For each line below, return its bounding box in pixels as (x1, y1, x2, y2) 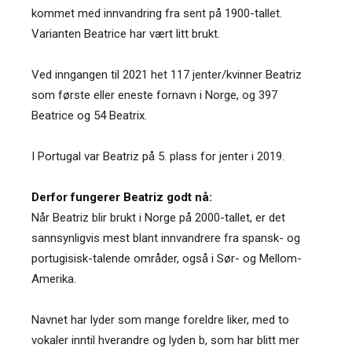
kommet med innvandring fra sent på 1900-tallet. (31, 5, 282, 20)
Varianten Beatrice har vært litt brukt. (31, 26, 220, 41)
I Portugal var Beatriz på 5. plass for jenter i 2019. (31, 148, 284, 163)
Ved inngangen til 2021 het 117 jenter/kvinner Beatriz (31, 67, 302, 82)
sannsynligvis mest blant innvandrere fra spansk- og (31, 230, 300, 245)
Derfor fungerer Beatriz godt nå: (31, 189, 212, 204)
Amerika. (31, 271, 76, 286)
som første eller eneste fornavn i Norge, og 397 (31, 87, 277, 102)
